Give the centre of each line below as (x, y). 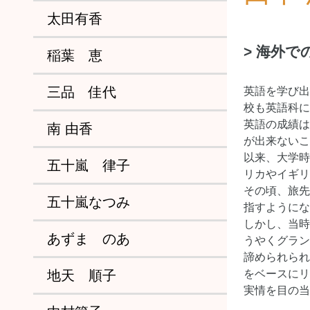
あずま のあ (89, 239)
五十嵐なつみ (89, 202)
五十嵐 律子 (89, 165)
